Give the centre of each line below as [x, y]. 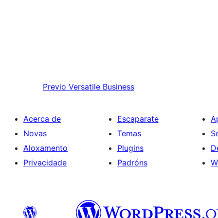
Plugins [130, 148]
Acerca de [42, 119]
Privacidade [45, 163]
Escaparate [138, 119]
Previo [54, 87]
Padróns [132, 163]
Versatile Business [101, 87]
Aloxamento [45, 148]
